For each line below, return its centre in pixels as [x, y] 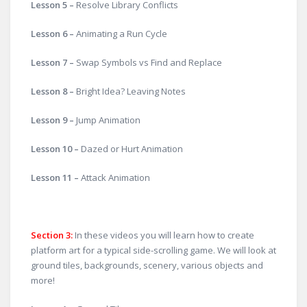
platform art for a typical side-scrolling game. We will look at [153, 250]
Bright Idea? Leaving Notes [131, 91]
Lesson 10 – [56, 149]
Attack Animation [115, 177]
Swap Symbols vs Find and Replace [149, 62]
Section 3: [53, 235]
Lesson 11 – [56, 177]
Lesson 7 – [53, 62]
